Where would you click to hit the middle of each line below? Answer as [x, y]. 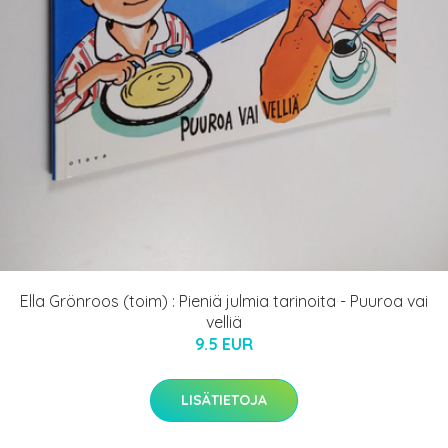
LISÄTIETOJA [224, 400]
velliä [224, 322]
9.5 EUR [224, 344]
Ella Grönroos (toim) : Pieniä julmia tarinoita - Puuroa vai [224, 301]
